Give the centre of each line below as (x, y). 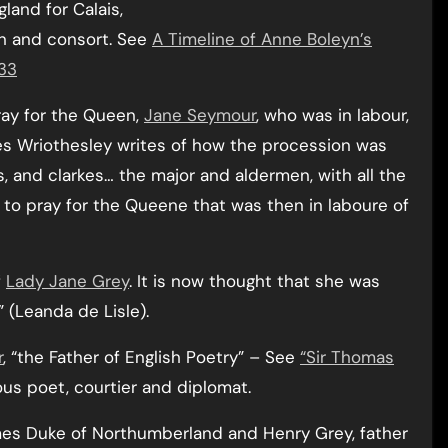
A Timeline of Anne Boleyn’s (262, 39)
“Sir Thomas (347, 357)
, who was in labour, (332, 115)
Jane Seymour (200, 115)
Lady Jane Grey (67, 281)
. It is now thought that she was (254, 281)
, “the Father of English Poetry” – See (151, 357)
